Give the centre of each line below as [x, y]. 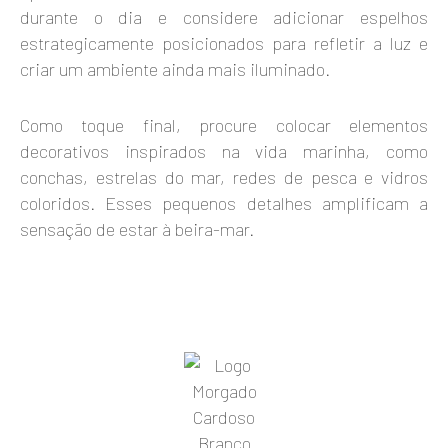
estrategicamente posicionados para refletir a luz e [224, 43]
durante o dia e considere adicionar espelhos [224, 17]
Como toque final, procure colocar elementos [224, 125]
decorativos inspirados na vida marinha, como [224, 151]
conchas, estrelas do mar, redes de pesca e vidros [224, 177]
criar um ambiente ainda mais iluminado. [175, 69]
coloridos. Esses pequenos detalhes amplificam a [224, 203]
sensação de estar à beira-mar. [137, 229]
